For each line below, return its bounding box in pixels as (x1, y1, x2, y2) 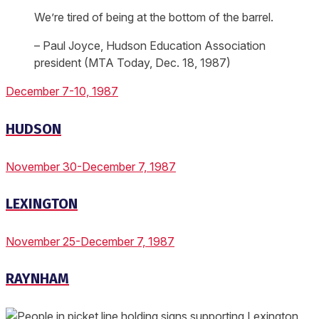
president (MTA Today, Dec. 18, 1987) (34, 56, 231, 70)
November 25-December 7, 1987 (6, 234, 174, 249)
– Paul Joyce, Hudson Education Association (34, 38, 266, 53)
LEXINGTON (6, 195, 78, 213)
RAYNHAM (6, 270, 69, 288)
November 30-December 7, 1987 (6, 159, 176, 174)
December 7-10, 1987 (6, 84, 118, 99)
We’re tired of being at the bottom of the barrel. (34, 10, 273, 25)
